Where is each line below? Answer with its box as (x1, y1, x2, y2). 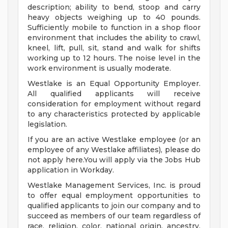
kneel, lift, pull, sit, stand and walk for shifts (27, 43, 201, 53)
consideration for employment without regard (27, 99, 201, 109)
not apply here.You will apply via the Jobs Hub (27, 155, 201, 165)
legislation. (27, 120, 67, 129)
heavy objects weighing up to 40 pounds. (27, 13, 201, 22)
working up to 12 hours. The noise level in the (27, 53, 201, 63)
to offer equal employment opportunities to (27, 191, 201, 201)
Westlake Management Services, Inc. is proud (27, 181, 201, 190)
